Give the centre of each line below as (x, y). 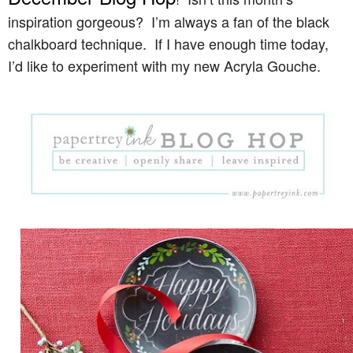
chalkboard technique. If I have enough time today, (168, 43)
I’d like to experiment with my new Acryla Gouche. (164, 65)
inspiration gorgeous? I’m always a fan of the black (169, 21)
